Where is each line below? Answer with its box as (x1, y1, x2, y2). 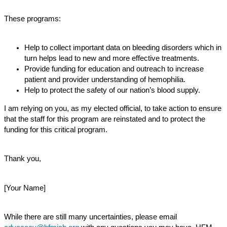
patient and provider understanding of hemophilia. (24, 75, 185, 84)
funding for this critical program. (4, 125, 107, 134)
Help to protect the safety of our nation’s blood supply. (24, 86, 200, 95)
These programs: (4, 14, 61, 23)
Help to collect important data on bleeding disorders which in (24, 44, 221, 52)
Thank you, (4, 155, 41, 163)
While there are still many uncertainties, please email (4, 213, 177, 221)
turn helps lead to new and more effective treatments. (24, 54, 199, 63)
